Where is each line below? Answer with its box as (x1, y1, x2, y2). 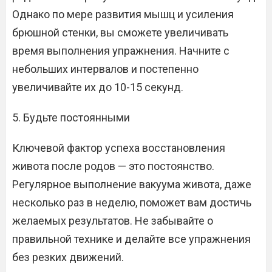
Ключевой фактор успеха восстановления (12, 141, 225, 154)
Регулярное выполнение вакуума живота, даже (12, 178, 251, 191)
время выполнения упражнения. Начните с (12, 44, 229, 57)
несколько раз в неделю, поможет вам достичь (12, 196, 251, 209)
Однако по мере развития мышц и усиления (12, 8, 234, 21)
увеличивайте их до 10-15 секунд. (12, 81, 183, 93)
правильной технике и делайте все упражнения (12, 233, 251, 245)
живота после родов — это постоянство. (12, 160, 214, 172)
